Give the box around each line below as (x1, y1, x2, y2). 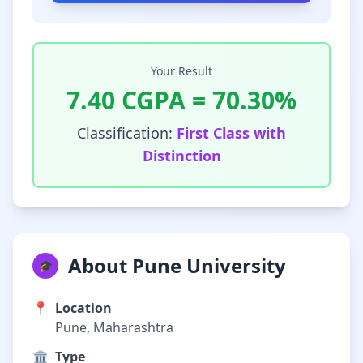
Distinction (142, 146, 221, 165)
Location (55, 299, 112, 317)
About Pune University (68, 252, 286, 279)
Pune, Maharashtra (55, 318, 173, 336)
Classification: (77, 123, 177, 143)
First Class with (177, 123, 286, 143)
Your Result (151, 63, 212, 79)
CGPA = (115, 83, 212, 117)
